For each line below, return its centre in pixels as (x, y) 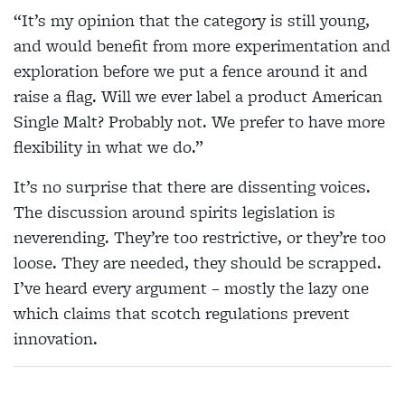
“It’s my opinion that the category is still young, (192, 21)
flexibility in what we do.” (108, 147)
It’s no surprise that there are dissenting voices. (192, 187)
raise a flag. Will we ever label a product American (198, 97)
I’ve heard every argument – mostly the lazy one (191, 288)
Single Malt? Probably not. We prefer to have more (199, 122)
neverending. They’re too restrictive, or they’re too (200, 238)
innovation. (58, 339)
